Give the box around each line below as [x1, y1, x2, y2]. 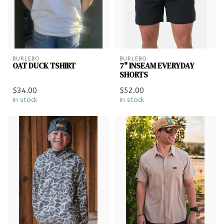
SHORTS [119, 69, 148, 80]
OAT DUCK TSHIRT [12, 60, 75, 71]
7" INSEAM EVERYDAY [119, 60, 194, 71]
